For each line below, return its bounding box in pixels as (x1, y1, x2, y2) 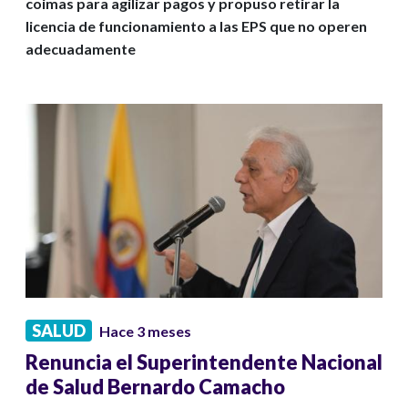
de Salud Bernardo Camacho (25, 374, 285, 400)
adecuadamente (25, 40, 136, 58)
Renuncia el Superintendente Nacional (25, 350, 382, 375)
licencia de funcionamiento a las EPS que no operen (25, 17, 367, 36)
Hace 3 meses (99, 322, 191, 341)
